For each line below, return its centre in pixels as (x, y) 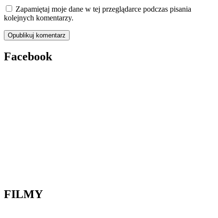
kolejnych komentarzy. (39, 18)
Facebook (28, 57)
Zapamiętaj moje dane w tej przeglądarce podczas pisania (103, 9)
